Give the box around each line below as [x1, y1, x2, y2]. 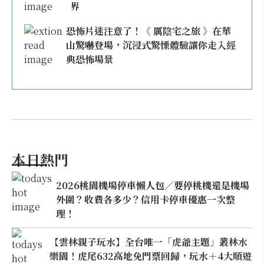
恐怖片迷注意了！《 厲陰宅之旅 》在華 [66, 24, 232, 38]
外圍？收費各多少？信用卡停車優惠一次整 [56, 192, 236, 206]
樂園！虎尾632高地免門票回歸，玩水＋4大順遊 [49, 249, 252, 263]
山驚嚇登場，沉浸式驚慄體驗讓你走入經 [66, 38, 236, 52]
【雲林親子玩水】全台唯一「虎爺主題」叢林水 [49, 235, 247, 249]
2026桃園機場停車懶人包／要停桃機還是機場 [56, 178, 250, 192]
